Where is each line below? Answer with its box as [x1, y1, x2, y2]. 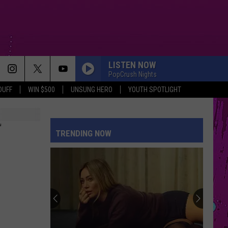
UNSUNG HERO [71, 85, 112, 94]
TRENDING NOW [55, 128, 111, 138]
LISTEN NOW [108, 59, 156, 70]
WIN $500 [28, 85, 55, 94]
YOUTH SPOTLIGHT [128, 85, 181, 94]
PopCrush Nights [108, 70, 157, 78]
